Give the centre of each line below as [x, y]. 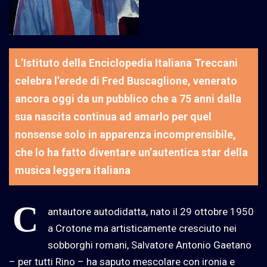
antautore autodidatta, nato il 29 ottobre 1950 [151, 211]
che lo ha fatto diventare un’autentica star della [131, 152]
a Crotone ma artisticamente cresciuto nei [142, 228]
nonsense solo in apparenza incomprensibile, [125, 134]
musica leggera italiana [73, 170]
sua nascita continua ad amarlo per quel [113, 116]
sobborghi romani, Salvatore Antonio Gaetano [150, 245]
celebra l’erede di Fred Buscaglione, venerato [126, 80]
